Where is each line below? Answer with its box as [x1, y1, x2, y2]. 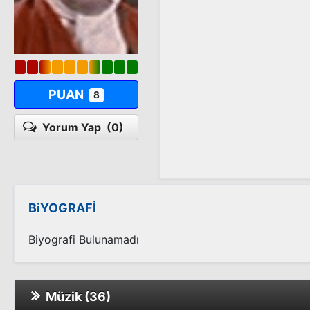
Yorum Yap [42, 120, 107, 134]
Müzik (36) [40, 289, 111, 304]
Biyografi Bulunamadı [28, 232, 139, 246]
